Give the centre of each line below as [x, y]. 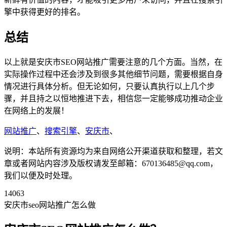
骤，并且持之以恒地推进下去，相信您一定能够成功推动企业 [113, 98]
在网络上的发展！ [36, 110]
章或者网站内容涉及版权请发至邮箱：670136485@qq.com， [111, 163]
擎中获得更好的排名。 [45, 12]
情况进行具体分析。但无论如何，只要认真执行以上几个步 [109, 86]
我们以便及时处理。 [41, 175]
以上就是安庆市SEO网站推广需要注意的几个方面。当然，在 [113, 62]
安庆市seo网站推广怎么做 [50, 205]
